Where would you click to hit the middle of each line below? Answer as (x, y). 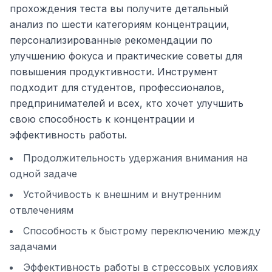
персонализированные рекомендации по (111, 40)
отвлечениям (42, 210)
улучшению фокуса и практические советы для (126, 56)
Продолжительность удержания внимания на (135, 158)
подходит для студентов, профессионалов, (117, 87)
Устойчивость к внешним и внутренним (122, 194)
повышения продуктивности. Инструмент (114, 72)
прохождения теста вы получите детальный (119, 8)
